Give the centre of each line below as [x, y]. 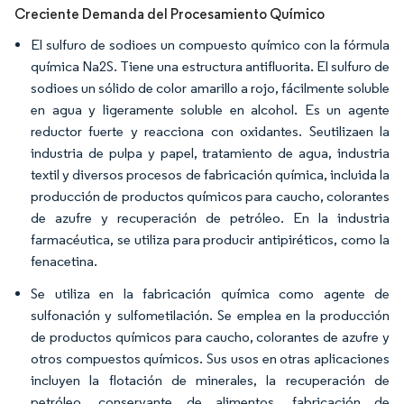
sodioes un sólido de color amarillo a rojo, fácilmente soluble [210, 88]
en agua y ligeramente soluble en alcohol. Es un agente [210, 110]
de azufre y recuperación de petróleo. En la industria [210, 218]
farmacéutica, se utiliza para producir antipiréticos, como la [210, 239]
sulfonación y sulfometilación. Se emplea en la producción [210, 315]
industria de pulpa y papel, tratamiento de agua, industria [210, 153]
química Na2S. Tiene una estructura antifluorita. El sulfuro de [210, 66]
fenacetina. [64, 261]
